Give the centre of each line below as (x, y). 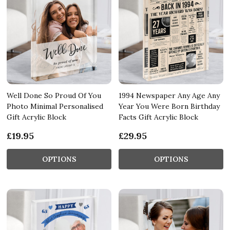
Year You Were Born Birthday (169, 106)
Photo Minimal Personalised (55, 106)
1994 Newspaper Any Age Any (169, 95)
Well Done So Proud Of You (54, 95)
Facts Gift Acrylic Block (158, 117)
